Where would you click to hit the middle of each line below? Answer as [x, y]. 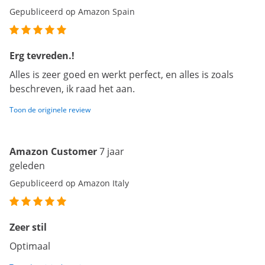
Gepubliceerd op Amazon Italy [69, 183]
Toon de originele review [50, 110]
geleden [27, 166]
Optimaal [30, 246]
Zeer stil [28, 227]
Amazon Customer [53, 152]
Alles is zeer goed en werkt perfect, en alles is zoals [122, 75]
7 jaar [112, 152]
